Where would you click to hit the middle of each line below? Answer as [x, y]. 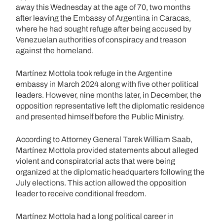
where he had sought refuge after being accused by [104, 29]
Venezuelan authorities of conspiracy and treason [101, 39]
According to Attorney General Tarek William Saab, [104, 139]
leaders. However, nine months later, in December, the [109, 95]
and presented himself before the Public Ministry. [100, 116]
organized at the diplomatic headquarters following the [110, 172]
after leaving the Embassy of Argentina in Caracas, [103, 18]
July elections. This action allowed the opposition [101, 183]
